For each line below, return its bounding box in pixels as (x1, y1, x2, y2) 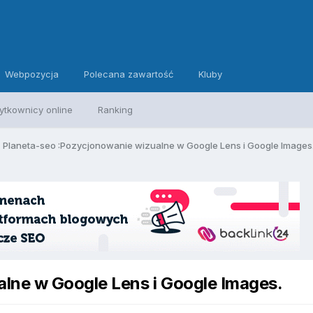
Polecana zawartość (84, 68, 174, 80)
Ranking (98, 104, 133, 115)
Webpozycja (5, 68, 59, 80)
